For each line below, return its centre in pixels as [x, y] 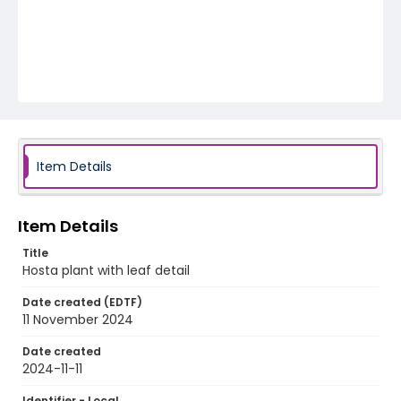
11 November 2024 [78, 320]
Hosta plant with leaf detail [106, 270]
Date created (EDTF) [82, 302]
